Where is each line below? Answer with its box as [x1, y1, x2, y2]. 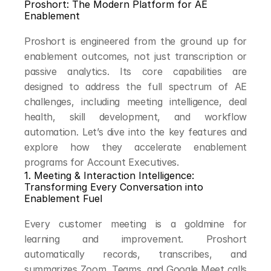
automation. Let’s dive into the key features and [24, 126, 247, 138]
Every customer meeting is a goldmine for [24, 218, 247, 230]
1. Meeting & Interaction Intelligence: [24, 169, 194, 181]
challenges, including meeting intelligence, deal [24, 96, 247, 108]
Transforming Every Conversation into [24, 181, 203, 193]
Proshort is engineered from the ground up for [24, 35, 247, 47]
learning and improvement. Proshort [24, 233, 247, 245]
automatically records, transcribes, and [24, 248, 247, 260]
